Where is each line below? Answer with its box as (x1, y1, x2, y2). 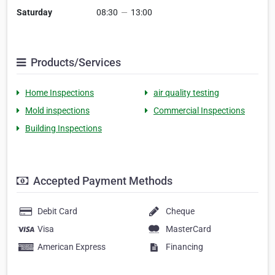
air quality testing (153, 88, 219, 98)
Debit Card (37, 206, 77, 217)
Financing (166, 242, 203, 252)
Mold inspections (25, 106, 90, 116)
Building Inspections (25, 123, 102, 134)
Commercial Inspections (153, 106, 245, 116)
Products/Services (28, 56, 121, 69)
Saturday (17, 7, 52, 18)
